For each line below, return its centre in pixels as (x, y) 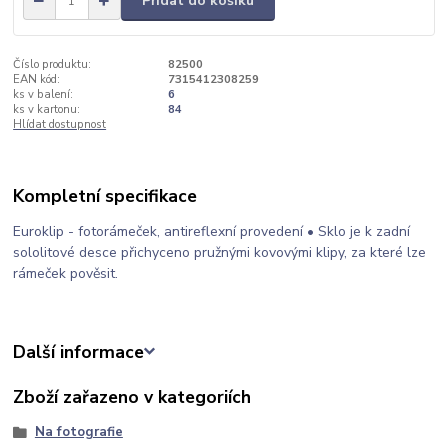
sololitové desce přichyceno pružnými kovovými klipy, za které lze (220, 253)
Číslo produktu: (52, 65)
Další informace (79, 351)
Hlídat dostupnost (60, 125)
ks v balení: (43, 95)
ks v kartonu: (47, 110)
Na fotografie (78, 431)
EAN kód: (37, 80)
